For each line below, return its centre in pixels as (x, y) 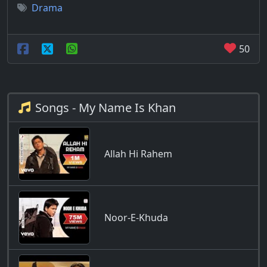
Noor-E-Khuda (136, 218)
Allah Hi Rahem (138, 154)
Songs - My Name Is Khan (105, 108)
